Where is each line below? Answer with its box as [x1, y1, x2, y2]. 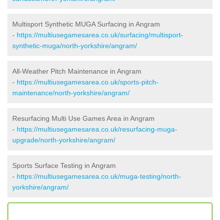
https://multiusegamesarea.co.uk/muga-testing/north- [17, 172, 181, 180]
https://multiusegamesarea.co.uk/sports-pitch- [17, 78, 159, 86]
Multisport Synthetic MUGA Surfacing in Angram [12, 20, 160, 28]
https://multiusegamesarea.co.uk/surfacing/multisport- [17, 30, 183, 39]
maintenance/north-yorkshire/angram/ [12, 88, 130, 97]
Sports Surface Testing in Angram [12, 161, 116, 169]
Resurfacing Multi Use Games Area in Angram [12, 114, 155, 122]
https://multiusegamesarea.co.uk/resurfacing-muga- [17, 125, 177, 133]
